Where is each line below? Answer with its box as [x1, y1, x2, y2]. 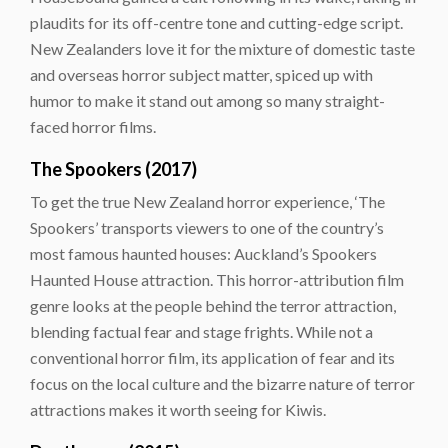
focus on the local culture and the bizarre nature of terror [30, 373, 415, 393]
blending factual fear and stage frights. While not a [30, 321, 373, 341]
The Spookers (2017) [30, 157, 197, 180]
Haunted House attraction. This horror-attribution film [30, 269, 404, 289]
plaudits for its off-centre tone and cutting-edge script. [30, 12, 403, 32]
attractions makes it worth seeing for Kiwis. [30, 399, 326, 419]
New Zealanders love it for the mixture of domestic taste [30, 38, 415, 58]
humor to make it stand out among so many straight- [30, 90, 385, 110]
